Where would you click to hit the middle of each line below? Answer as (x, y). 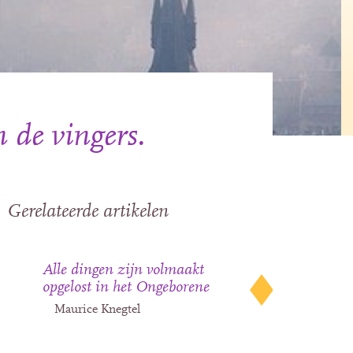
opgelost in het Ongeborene (126, 287)
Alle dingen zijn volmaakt (124, 270)
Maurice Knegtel (98, 309)
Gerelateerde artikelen (88, 212)
